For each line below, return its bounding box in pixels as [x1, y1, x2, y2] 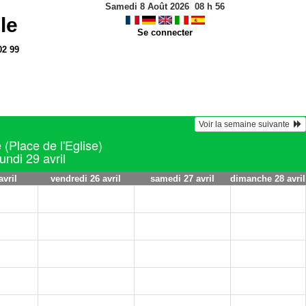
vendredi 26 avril [51, 173, 121, 184]
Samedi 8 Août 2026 [105, 1, 189, 12]
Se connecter [137, 27, 193, 38]
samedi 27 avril [150, 173, 214, 184]
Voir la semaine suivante [199, 120, 294, 129]
